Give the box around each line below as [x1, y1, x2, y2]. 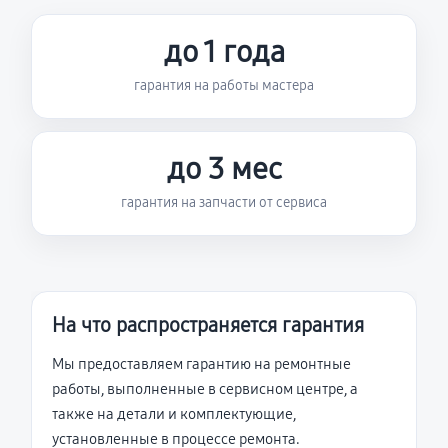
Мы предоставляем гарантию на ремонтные [52, 355, 351, 373]
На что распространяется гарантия [52, 313, 364, 337]
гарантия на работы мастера [134, 77, 314, 94]
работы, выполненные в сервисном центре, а [52, 380, 358, 398]
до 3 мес [166, 151, 282, 187]
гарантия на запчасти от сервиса [121, 194, 327, 211]
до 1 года [163, 34, 285, 70]
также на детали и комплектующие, [52, 405, 296, 423]
